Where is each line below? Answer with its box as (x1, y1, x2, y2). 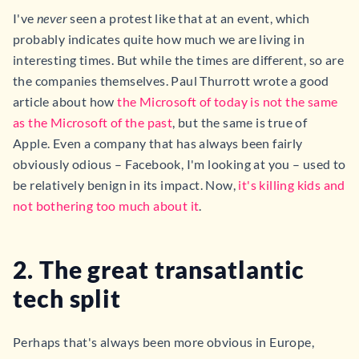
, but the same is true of (172, 115, 308, 130)
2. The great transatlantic (13, 255, 305, 284)
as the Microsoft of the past (13, 115, 173, 130)
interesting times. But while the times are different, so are (13, 52, 344, 67)
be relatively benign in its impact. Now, (13, 177, 239, 192)
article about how (13, 94, 118, 109)
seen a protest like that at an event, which (67, 10, 310, 26)
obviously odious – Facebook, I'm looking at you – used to (13, 156, 346, 171)
